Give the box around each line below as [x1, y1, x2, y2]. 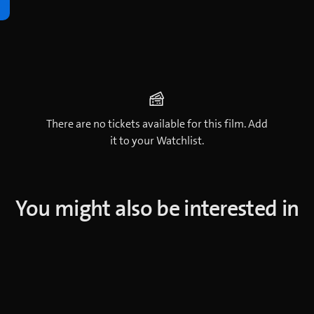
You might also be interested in [15, 193, 299, 223]
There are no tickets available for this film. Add [46, 116, 268, 131]
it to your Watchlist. [110, 133, 204, 148]
